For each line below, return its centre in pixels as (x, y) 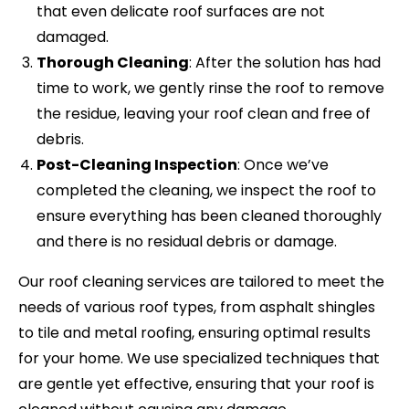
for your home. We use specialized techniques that (199, 358)
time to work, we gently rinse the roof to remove (210, 88)
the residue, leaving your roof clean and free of (204, 113)
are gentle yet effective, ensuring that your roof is (196, 383)
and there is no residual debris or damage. (187, 241)
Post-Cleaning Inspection (137, 164)
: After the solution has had (285, 62)
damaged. (73, 37)
